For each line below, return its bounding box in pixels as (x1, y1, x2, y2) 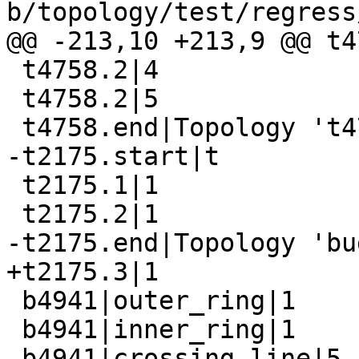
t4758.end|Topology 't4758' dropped (6, 113, 22, 143)
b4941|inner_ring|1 (6, 315, 22, 345)
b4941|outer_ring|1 (6, 286, 22, 316)
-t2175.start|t (6, 142, 220, 171)
